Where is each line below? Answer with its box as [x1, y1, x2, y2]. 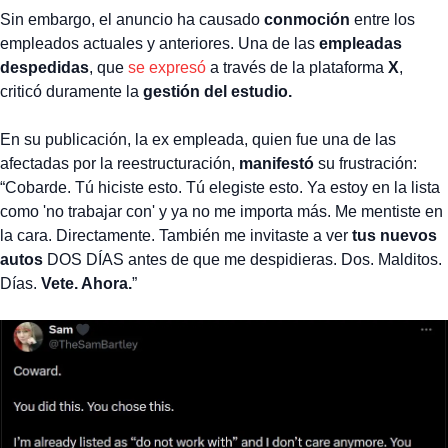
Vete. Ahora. [41, 275, 132, 293]
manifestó [239, 155, 314, 173]
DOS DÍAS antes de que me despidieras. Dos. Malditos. [43, 251, 442, 269]
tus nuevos [348, 227, 437, 245]
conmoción [260, 11, 350, 29]
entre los [350, 11, 415, 29]
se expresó [128, 59, 206, 77]
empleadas [319, 35, 402, 53]
